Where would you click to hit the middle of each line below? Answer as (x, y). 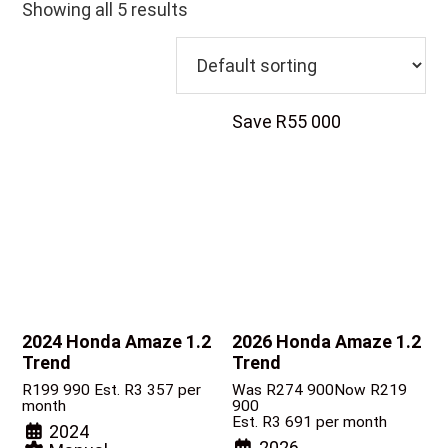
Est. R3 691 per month (310, 422)
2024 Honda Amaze (104, 342)
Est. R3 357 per (148, 390)
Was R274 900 (283, 390)
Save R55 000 (287, 122)
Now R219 (371, 390)
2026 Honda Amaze (314, 342)
